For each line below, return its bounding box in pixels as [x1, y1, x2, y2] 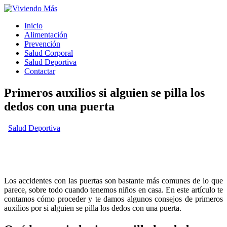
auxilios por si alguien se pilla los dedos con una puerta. [4, 203, 181, 212]
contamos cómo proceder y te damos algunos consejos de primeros [4, 194, 223, 203]
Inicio [24, 21, 43, 30]
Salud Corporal [24, 49, 73, 57]
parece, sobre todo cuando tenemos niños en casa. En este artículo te [4, 185, 223, 194]
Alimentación [24, 30, 67, 39]
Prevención [24, 40, 60, 48]
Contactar [24, 67, 55, 75]
